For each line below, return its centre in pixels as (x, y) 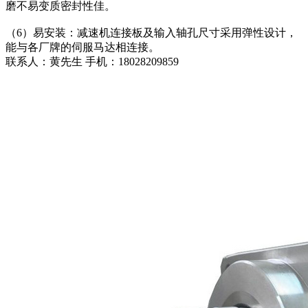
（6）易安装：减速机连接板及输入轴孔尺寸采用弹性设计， (151, 33)
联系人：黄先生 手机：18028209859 (92, 62)
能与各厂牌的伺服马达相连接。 (82, 47)
